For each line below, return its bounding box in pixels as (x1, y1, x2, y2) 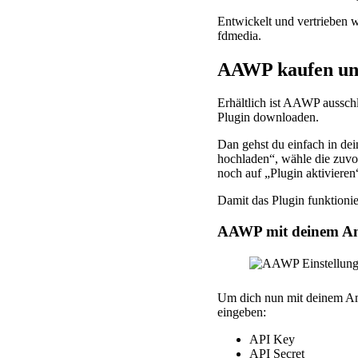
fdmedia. (217, 28, 265, 42)
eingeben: (217, 305, 266, 320)
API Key (249, 332, 295, 347)
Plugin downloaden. (217, 110, 322, 125)
